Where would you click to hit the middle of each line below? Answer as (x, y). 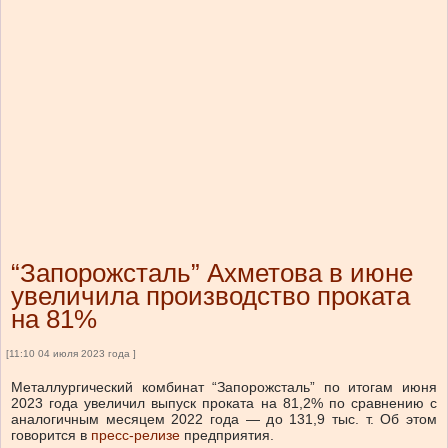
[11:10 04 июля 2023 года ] (71, 354)
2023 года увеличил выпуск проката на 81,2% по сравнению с (224, 403)
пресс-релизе (135, 435)
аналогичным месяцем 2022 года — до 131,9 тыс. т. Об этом (224, 419)
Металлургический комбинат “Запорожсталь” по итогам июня (224, 387)
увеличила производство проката (210, 296)
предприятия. (227, 435)
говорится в (51, 435)
